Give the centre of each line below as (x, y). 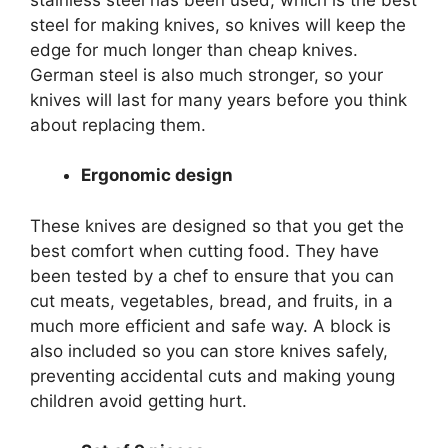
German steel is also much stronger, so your (206, 74)
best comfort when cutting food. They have (204, 250)
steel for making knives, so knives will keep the (218, 24)
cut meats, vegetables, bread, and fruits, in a (211, 300)
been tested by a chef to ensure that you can (212, 275)
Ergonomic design (157, 175)
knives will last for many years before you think (218, 99)
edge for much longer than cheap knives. (194, 49)
